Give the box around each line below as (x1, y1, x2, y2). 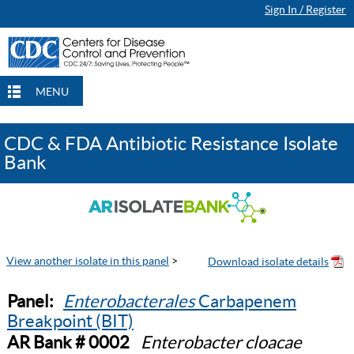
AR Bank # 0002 (7, 333, 130, 352)
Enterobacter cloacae (141, 333, 302, 352)
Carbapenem (198, 292, 296, 311)
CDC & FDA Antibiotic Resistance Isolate (4, 133, 338, 154)
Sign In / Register (265, 3, 346, 16)
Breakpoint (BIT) (7, 311, 134, 330)
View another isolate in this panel (6, 254, 169, 267)
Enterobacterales (63, 292, 198, 311)
